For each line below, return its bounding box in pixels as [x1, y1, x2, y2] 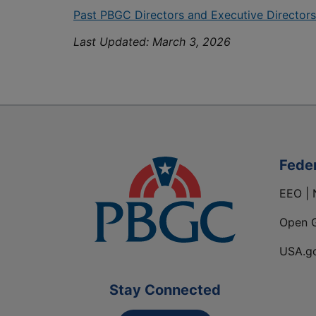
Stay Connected [109, 281, 221, 299]
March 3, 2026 [152, 35, 231, 49]
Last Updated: [73, 35, 152, 49]
